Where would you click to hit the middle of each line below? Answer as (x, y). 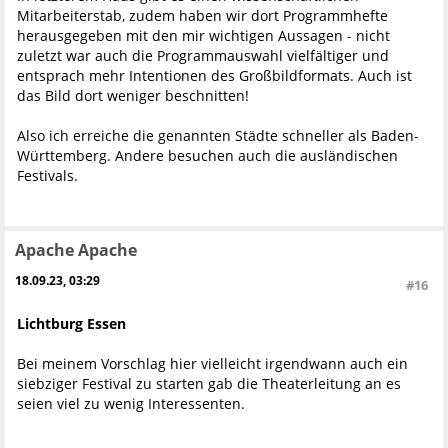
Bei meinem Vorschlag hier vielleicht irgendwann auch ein (212, 364)
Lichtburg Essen (71, 324)
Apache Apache (76, 249)
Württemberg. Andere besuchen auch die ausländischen (207, 155)
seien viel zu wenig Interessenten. (131, 404)
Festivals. (47, 175)
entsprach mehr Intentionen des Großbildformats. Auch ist (214, 75)
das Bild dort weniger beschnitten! (133, 95)
